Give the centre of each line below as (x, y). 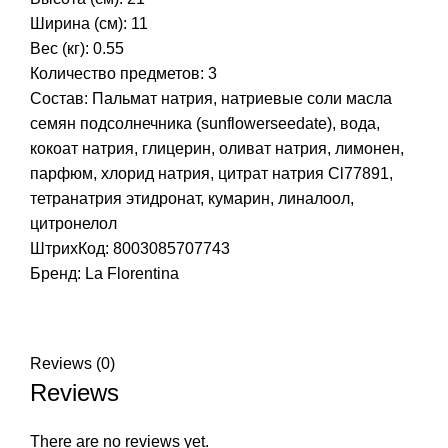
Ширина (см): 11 (89, 23)
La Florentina (132, 273)
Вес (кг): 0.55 (77, 48)
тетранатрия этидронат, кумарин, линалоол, (192, 198)
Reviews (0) (72, 363)
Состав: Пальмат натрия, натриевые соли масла (211, 98)
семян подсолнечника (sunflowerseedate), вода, (205, 123)
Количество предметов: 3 (123, 73)
